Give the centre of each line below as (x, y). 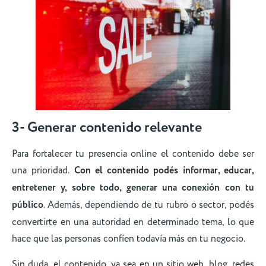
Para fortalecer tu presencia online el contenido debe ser (133, 154)
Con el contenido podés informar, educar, (164, 171)
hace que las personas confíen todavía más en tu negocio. (129, 239)
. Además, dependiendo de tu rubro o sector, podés (149, 205)
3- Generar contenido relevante (108, 128)
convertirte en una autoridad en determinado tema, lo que (133, 222)
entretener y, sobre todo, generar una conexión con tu (133, 188)
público (28, 205)
